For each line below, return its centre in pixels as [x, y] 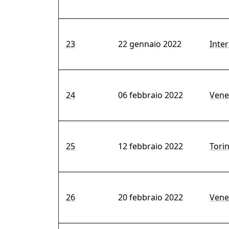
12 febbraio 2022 [150, 146]
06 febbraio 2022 [150, 95]
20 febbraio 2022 [150, 198]
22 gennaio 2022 [150, 44]
